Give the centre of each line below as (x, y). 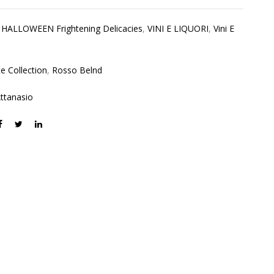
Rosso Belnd (77, 70)
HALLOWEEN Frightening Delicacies (72, 28)
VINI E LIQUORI (178, 28)
